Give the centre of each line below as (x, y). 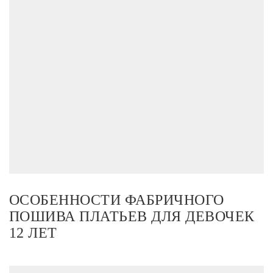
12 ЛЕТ (33, 232)
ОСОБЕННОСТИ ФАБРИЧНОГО (117, 200)
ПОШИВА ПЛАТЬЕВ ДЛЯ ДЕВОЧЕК (132, 216)
